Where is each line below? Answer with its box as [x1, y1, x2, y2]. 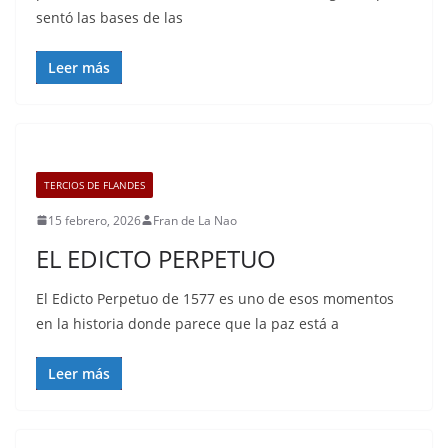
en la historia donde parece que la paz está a [36, 313, 339, 333]
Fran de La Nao [153, 211, 237, 229]
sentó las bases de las [36, 7, 183, 27]
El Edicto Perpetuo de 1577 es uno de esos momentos [36, 288, 394, 308]
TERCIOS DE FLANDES [44, 177, 145, 192]
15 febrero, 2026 [48, 211, 141, 229]
